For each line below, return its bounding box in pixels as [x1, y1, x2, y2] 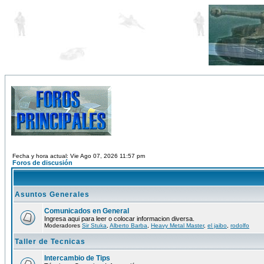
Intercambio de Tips [44, 254, 110, 262]
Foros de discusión [12, 159, 72, 166]
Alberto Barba [110, 222, 147, 229]
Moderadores [44, 222, 82, 229]
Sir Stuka [82, 222, 107, 229]
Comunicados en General [44, 207, 129, 215]
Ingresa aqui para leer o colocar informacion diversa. [44, 215, 194, 222]
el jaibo [207, 222, 227, 229]
